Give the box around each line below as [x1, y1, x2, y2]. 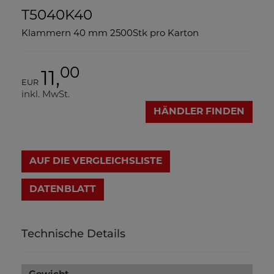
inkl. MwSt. [21, 91, 70, 100]
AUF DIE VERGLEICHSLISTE [29, 157, 162, 166]
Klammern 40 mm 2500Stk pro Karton [21, 29, 199, 39]
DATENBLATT [29, 185, 96, 194]
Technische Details [21, 227, 125, 240]
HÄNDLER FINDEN [154, 107, 245, 117]
